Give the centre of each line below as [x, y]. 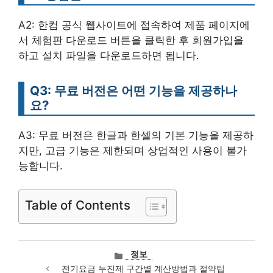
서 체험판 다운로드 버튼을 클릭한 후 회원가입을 [131, 41]
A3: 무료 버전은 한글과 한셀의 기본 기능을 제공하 [136, 136]
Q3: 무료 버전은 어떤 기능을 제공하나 [133, 91]
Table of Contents [78, 205]
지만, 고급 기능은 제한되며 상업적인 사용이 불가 [133, 151]
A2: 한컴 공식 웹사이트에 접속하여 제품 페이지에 [134, 25]
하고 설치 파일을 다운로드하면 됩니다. [109, 56]
